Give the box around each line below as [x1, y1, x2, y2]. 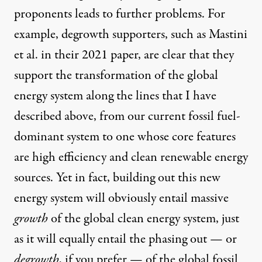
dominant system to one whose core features [14, 127, 236, 147]
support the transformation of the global [14, 66, 218, 85]
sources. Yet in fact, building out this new [14, 168, 220, 188]
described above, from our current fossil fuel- [14, 107, 240, 126]
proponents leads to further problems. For [14, 5, 225, 24]
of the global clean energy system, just [51, 209, 239, 229]
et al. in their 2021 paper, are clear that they [14, 46, 234, 65]
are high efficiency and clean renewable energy [14, 148, 248, 167]
